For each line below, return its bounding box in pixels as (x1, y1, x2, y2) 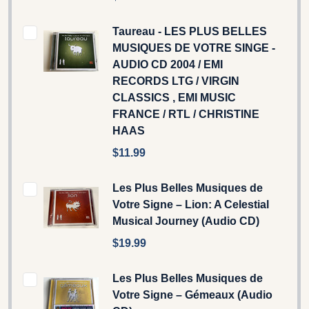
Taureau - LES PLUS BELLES (112, 25, 267, 37)
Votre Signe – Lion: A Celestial (112, 198, 269, 210)
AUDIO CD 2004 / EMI (112, 58, 223, 70)
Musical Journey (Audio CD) (112, 215, 259, 227)
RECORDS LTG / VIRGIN (112, 74, 239, 87)
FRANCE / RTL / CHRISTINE (112, 108, 259, 120)
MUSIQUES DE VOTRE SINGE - (112, 41, 275, 54)
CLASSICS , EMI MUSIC (112, 91, 236, 103)
